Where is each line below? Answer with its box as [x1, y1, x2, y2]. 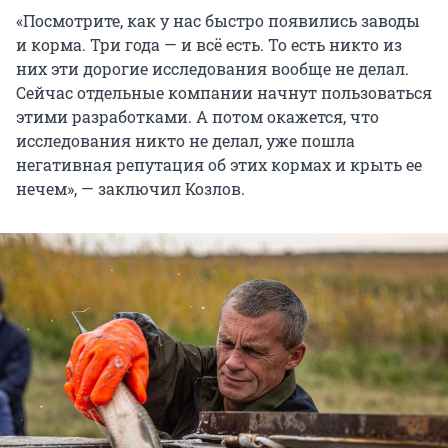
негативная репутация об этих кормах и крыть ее [16, 153, 422, 175]
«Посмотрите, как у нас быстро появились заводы [16, 9, 420, 31]
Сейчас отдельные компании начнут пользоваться [16, 81, 432, 103]
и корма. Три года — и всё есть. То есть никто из [16, 33, 402, 55]
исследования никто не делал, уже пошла [16, 129, 355, 151]
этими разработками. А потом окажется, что [16, 105, 379, 127]
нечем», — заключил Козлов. [16, 177, 245, 199]
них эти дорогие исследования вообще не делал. [16, 57, 409, 79]
